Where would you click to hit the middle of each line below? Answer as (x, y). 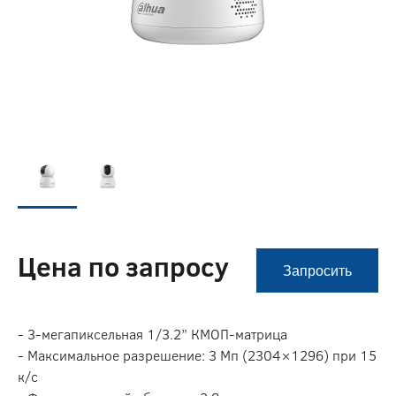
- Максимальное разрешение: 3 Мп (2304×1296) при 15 (197, 355)
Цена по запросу (123, 267)
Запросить (317, 270)
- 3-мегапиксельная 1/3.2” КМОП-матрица (152, 334)
